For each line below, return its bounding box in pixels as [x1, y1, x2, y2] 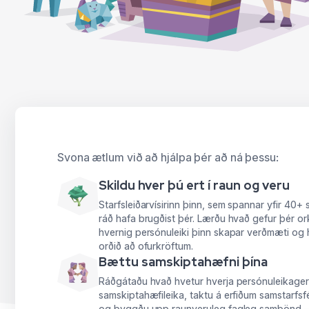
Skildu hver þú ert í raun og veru [99, 177, 290, 194]
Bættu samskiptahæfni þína [99, 254, 268, 270]
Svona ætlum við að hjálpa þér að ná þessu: [57, 150, 279, 165]
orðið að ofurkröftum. [99, 240, 193, 252]
